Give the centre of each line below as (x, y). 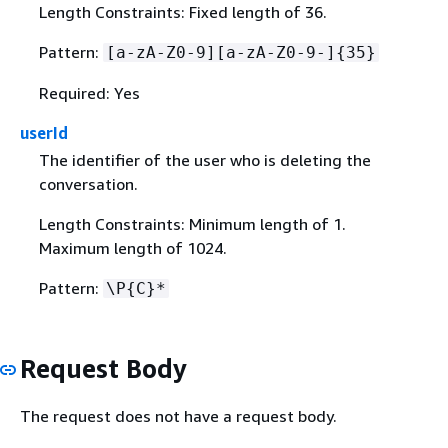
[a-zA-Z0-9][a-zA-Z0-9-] (220, 53)
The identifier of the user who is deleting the (204, 160)
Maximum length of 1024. (132, 248)
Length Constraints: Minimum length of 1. (192, 224)
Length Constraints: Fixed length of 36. (182, 12)
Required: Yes (89, 93)
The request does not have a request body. (178, 415)
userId (44, 133)
